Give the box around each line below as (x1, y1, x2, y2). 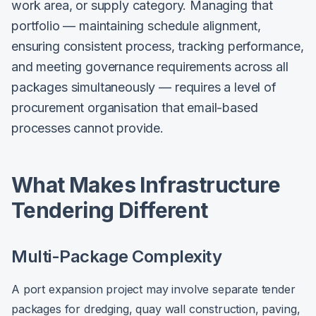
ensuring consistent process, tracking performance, (11, 39, 304, 54)
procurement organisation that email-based (11, 100, 258, 115)
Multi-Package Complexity (11, 246, 222, 267)
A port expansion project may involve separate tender (11, 282, 296, 296)
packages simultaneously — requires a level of (11, 80, 276, 95)
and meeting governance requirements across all (11, 59, 288, 74)
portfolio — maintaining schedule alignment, (11, 18, 262, 33)
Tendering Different (11, 197, 208, 223)
